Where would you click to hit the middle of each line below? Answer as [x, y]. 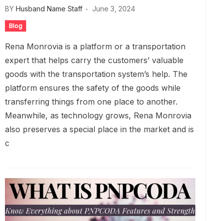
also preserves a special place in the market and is [99, 129]
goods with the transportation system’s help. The [96, 74]
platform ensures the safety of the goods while [93, 88]
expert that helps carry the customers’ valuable [94, 60]
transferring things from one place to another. [91, 102]
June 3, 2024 [114, 9]
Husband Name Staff [49, 9]
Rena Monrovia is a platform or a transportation [95, 46]
